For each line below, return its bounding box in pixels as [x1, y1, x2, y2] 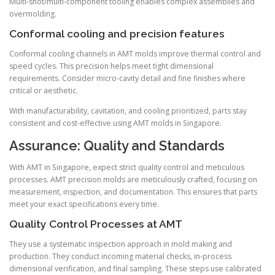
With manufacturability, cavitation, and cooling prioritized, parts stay [9, 105, 247, 116]
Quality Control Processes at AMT [9, 218, 182, 231]
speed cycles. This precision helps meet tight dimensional [9, 60, 214, 71]
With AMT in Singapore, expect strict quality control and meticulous [9, 162, 244, 173]
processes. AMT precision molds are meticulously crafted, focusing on [9, 174, 257, 185]
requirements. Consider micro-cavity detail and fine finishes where [9, 72, 246, 83]
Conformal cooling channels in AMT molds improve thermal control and [9, 48, 261, 59]
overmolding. [9, 8, 56, 19]
